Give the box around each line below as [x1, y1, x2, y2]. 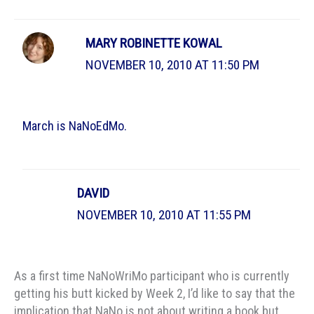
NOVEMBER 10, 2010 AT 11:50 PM [86, 56, 260, 73]
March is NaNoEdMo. [22, 118, 127, 133]
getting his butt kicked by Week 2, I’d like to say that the [14, 286, 295, 301]
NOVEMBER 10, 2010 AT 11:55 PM [77, 207, 252, 224]
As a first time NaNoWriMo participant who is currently [14, 268, 289, 284]
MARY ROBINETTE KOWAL [86, 34, 223, 51]
